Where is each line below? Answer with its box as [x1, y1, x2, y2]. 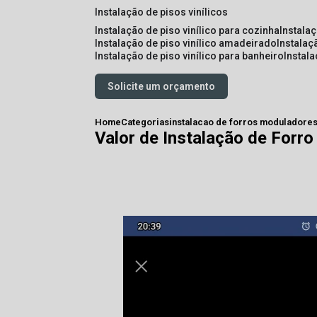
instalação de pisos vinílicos [98, 6, 229, 18]
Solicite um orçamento [108, 81, 216, 92]
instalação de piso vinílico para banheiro [98, 50, 284, 62]
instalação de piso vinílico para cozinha [98, 25, 280, 36]
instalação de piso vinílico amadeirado [98, 38, 277, 49]
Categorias [121, 117, 170, 127]
